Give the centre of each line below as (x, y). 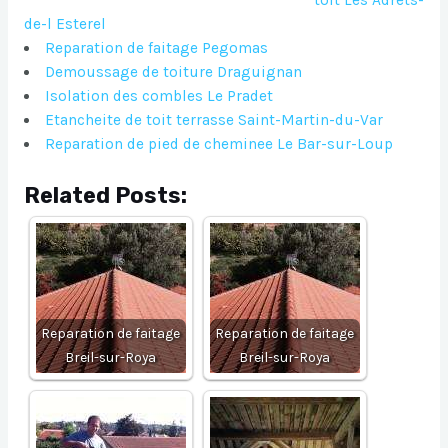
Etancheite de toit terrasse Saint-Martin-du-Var (214, 120)
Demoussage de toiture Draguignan (174, 72)
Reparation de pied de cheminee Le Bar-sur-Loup (219, 144)
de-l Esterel (64, 24)
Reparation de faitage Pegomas (157, 48)
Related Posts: (105, 196)
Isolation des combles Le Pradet (159, 96)
